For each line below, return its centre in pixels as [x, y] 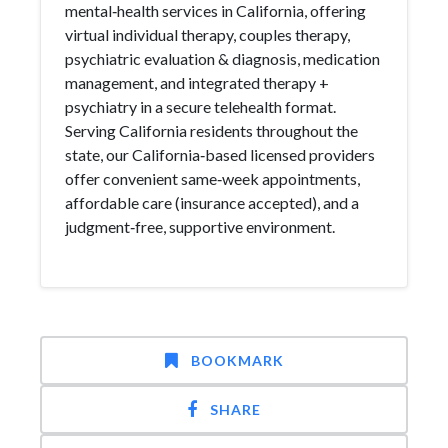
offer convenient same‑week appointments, [212, 178]
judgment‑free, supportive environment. [200, 226]
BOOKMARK [237, 360]
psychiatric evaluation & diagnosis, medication [222, 58]
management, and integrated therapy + [197, 82]
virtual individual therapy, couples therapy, [207, 34]
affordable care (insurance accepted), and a [212, 202]
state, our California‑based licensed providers [220, 154]
